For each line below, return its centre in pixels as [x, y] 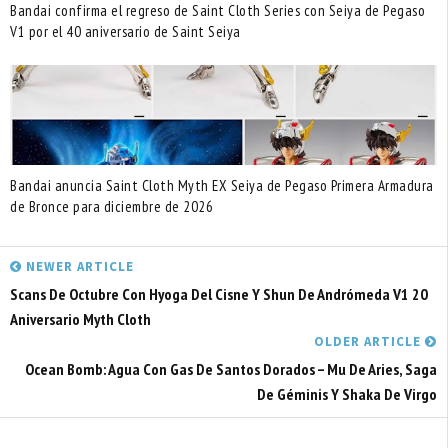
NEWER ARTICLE [78, 266]
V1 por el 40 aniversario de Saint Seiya [125, 31]
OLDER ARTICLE [369, 341]
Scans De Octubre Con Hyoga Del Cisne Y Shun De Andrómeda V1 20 [219, 293]
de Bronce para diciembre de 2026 [111, 206]
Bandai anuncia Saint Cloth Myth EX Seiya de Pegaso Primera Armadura [222, 185]
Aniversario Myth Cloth [80, 318]
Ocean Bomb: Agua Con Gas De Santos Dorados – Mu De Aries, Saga [231, 368]
